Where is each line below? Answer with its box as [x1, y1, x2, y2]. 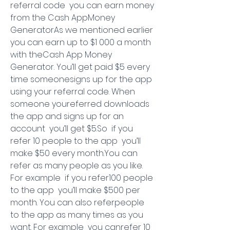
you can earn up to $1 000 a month [10, 36, 151, 48]
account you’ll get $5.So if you [10, 123, 133, 135]
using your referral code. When [10, 86, 135, 98]
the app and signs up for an [10, 110, 124, 122]
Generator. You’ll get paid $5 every [10, 61, 150, 73]
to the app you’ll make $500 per [10, 184, 140, 196]
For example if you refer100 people [10, 172, 153, 184]
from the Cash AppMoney [10, 12, 115, 24]
